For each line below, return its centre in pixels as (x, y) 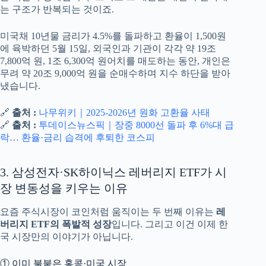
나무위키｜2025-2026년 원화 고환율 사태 (124, 113)
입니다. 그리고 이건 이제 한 (170, 224)
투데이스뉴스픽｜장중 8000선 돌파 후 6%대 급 (136, 125)
